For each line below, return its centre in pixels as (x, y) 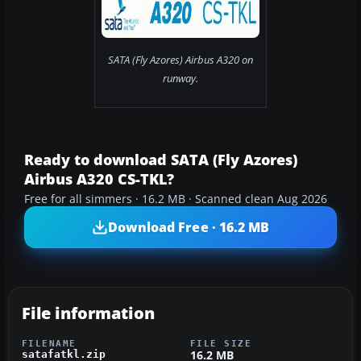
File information (88, 313)
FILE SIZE (221, 344)
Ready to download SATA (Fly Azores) (161, 160)
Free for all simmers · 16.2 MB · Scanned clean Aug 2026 (176, 199)
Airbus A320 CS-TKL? (99, 179)
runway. (180, 79)
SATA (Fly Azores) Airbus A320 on (180, 60)
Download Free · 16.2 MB (189, 227)
